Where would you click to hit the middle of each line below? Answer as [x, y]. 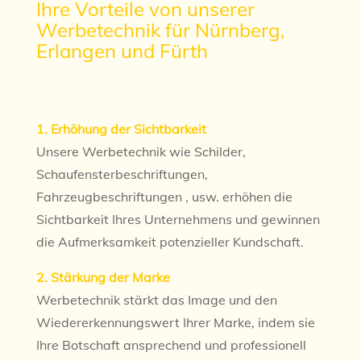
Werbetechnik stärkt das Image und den [156, 300]
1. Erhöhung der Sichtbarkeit [121, 129]
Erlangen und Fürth [122, 51]
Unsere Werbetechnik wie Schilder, [141, 152]
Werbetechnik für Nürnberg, [160, 30]
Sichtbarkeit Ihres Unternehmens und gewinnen [178, 220]
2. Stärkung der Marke [103, 278]
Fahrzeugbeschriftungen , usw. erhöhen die [164, 197]
